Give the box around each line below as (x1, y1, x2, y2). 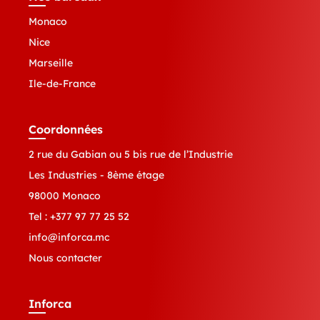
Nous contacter (29, 251, 102, 265)
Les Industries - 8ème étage (29, 169, 164, 182)
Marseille (29, 56, 73, 70)
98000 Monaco (29, 189, 101, 203)
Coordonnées (29, 122, 103, 137)
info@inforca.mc (29, 231, 109, 244)
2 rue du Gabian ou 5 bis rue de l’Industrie (29, 148, 233, 161)
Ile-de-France (29, 77, 96, 91)
